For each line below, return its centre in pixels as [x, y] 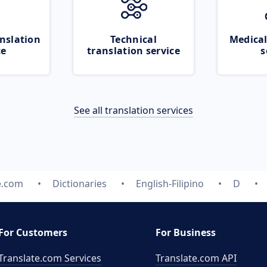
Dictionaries [79, 184]
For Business [186, 232]
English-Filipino [170, 184]
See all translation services [133, 110]
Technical [133, 39]
